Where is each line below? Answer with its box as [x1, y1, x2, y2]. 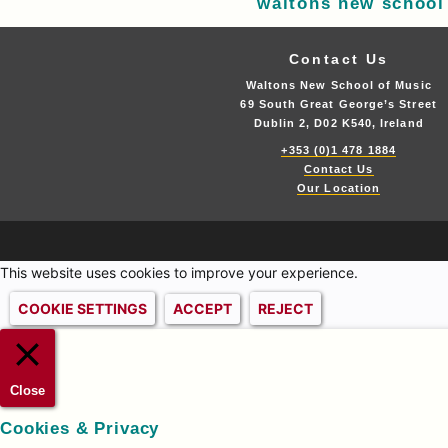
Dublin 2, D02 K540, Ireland [253, 117, 424, 129]
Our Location [297, 182, 381, 194]
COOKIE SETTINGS [18, 300, 147, 317]
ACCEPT [173, 300, 232, 317]
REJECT [258, 300, 313, 317]
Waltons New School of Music [245, 79, 432, 91]
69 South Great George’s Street [240, 98, 437, 110]
